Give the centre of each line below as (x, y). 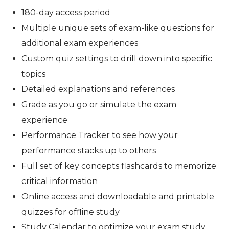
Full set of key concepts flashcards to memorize (119, 166)
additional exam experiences (80, 43)
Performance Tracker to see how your (100, 135)
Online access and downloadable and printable (118, 196)
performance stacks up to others (89, 150)
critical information (60, 181)
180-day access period (66, 12)
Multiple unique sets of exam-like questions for (118, 28)
